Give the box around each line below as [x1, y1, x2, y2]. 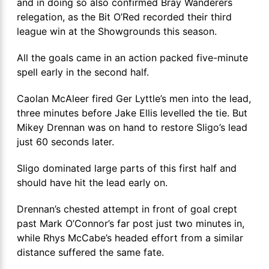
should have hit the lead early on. [17, 177, 168, 189]
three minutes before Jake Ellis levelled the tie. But [17, 107, 247, 119]
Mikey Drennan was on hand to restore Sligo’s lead [17, 121, 247, 133]
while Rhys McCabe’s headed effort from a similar [17, 232, 243, 244]
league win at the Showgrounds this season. [17, 25, 217, 37]
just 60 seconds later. [17, 136, 114, 148]
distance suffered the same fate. [17, 246, 164, 258]
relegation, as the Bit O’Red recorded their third [17, 11, 232, 23]
